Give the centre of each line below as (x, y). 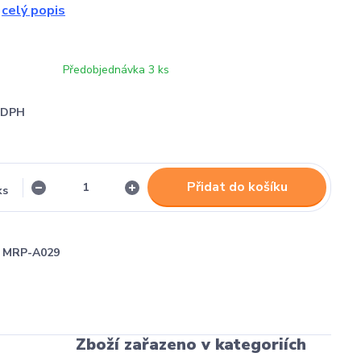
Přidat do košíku (237, 187)
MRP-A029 (31, 253)
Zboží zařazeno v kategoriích (191, 344)
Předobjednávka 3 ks (116, 70)
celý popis (33, 10)
